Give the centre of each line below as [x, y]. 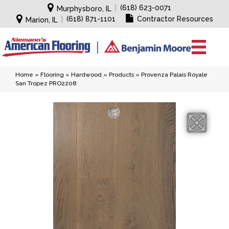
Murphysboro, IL [84, 9]
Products [121, 75]
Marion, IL [41, 20]
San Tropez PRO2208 [46, 83]
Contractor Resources [175, 19]
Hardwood [86, 75]
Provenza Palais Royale [174, 75]
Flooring [52, 75]
